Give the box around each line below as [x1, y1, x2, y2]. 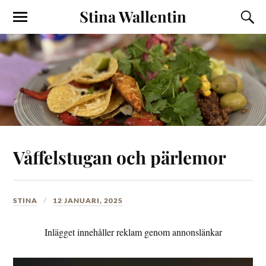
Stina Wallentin [80, 6, 186, 26]
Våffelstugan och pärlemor [13, 145, 227, 169]
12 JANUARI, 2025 [53, 195, 123, 205]
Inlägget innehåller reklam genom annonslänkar [44, 226, 222, 239]
